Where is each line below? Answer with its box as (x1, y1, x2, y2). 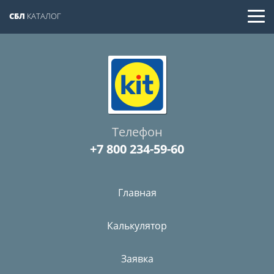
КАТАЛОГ (25, 10, 61, 21)
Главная (117, 186, 157, 199)
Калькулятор (107, 219, 167, 232)
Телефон (111, 124, 163, 140)
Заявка (120, 252, 154, 265)
